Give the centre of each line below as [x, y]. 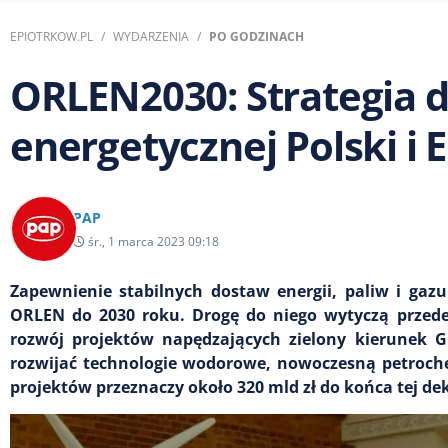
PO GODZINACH [256, 36]
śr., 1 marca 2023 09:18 [152, 241]
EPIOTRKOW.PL [51, 36]
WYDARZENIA [151, 36]
